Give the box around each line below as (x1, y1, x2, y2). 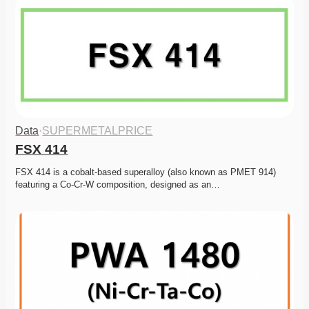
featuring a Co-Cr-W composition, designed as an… (15, 179, 221, 190)
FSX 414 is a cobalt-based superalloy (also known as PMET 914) (15, 167, 277, 178)
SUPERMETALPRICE (42, 125, 153, 137)
